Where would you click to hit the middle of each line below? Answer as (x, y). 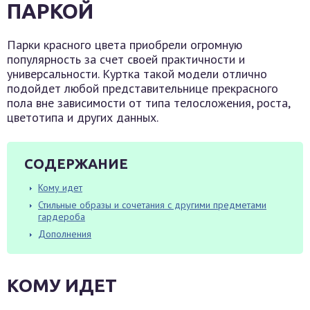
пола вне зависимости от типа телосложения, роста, (148, 103)
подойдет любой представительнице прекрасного (143, 88)
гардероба (62, 217)
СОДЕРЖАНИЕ (76, 164)
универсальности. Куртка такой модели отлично (137, 74)
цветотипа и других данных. (83, 117)
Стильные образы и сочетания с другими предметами (152, 205)
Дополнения (65, 234)
